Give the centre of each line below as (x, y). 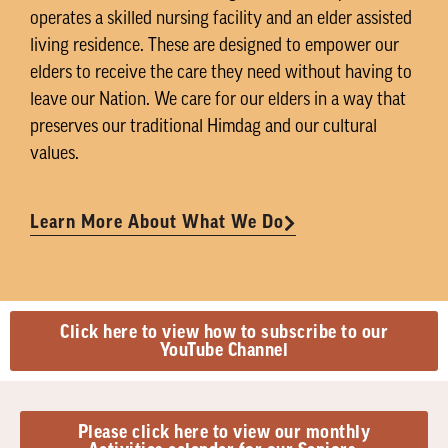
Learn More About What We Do (157, 222)
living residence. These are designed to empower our (214, 46)
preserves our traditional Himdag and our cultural (203, 127)
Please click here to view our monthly (224, 432)
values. (54, 154)
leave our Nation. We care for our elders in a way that (218, 100)
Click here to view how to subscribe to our (224, 331)
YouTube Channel (224, 349)
